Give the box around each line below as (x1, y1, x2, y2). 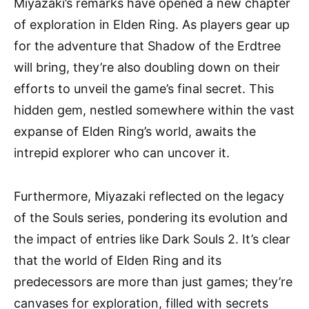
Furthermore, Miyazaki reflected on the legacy (14, 189, 284, 203)
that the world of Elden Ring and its (14, 253, 221, 268)
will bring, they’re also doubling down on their (14, 60, 280, 74)
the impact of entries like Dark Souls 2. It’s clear (14, 232, 290, 246)
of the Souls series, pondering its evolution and (14, 210, 288, 225)
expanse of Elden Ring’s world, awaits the (14, 124, 256, 139)
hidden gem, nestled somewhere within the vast (14, 103, 295, 117)
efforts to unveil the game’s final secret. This (14, 81, 274, 96)
